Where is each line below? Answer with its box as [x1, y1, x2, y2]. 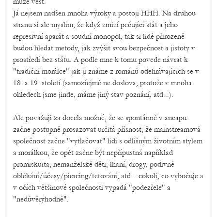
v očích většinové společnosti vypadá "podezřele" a [13, 183, 170, 192]
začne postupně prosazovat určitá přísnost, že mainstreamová [13, 125, 201, 134]
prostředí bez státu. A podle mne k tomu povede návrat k [13, 55, 188, 64]
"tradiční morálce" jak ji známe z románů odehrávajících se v [13, 67, 199, 76]
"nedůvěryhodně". [13, 195, 69, 204]
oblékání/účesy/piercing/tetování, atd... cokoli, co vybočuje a [13, 171, 203, 181]
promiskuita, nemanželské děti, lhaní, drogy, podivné [13, 160, 174, 169]
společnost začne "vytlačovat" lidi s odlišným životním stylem [13, 137, 202, 146]
